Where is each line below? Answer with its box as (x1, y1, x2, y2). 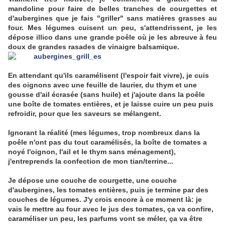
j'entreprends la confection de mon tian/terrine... (8, 157, 173, 166)
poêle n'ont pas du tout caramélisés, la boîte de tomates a (8, 138, 207, 147)
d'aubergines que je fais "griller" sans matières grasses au (8, 14, 217, 23)
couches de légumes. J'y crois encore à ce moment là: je (8, 195, 202, 204)
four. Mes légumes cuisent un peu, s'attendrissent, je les (8, 24, 217, 32)
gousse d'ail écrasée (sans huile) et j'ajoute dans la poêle (8, 90, 205, 99)
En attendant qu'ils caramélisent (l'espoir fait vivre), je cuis (8, 71, 209, 80)
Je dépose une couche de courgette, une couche (8, 176, 177, 185)
